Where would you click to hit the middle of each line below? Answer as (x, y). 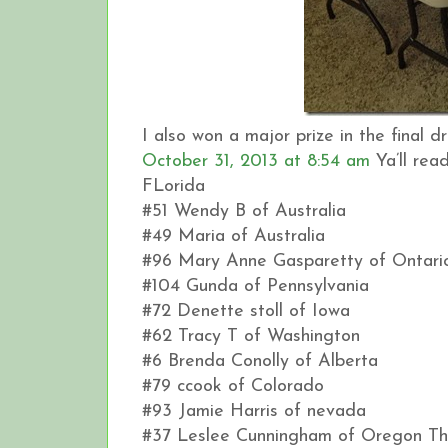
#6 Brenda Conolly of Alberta (260, 361)
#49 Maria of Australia (233, 236)
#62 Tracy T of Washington (251, 336)
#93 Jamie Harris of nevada (254, 411)
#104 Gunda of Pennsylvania (255, 286)
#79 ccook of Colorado (233, 386)
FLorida (173, 186)
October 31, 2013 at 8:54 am (256, 161)
